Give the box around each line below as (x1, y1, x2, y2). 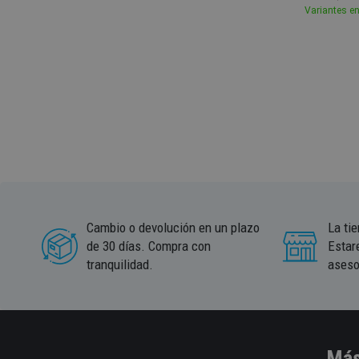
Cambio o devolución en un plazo (87, 219, 260, 236)
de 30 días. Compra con (87, 237, 211, 254)
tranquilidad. (87, 256, 153, 272)
